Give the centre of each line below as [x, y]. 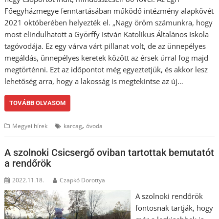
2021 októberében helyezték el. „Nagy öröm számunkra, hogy [109, 22]
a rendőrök [28, 163]
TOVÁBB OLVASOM [38, 103]
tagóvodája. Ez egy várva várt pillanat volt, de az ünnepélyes [105, 46]
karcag [73, 126]
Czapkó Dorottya [83, 180]
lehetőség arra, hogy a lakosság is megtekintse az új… [94, 81]
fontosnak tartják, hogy [174, 208]
